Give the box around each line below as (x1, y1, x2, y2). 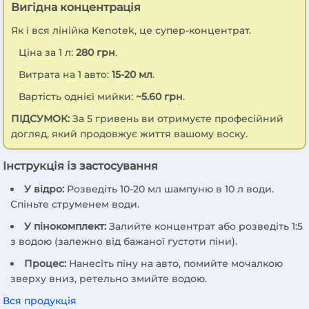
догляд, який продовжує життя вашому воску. (11, 127, 248, 140)
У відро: (23, 182, 64, 195)
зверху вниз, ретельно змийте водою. (10, 272, 207, 285)
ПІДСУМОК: (11, 112, 70, 125)
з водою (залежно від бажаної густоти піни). (10, 235, 237, 248)
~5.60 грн (135, 90, 183, 103)
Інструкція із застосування (3, 158, 159, 172)
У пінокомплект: (23, 219, 106, 232)
